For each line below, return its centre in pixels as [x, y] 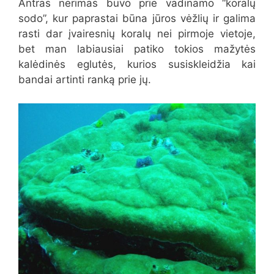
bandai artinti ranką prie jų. [85, 80]
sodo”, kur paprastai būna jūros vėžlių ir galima [137, 19]
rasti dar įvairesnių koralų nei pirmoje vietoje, [137, 34]
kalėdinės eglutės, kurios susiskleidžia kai [137, 65]
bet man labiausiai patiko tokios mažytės [137, 49]
